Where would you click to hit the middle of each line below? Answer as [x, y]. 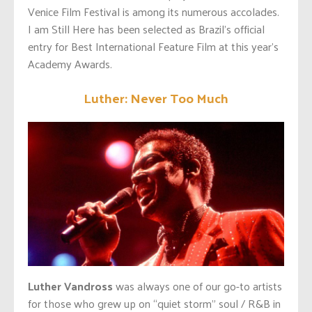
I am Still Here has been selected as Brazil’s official [146, 29]
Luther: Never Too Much [156, 97]
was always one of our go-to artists [197, 286]
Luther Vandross [70, 286]
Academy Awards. [70, 63]
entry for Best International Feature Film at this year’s [153, 46]
